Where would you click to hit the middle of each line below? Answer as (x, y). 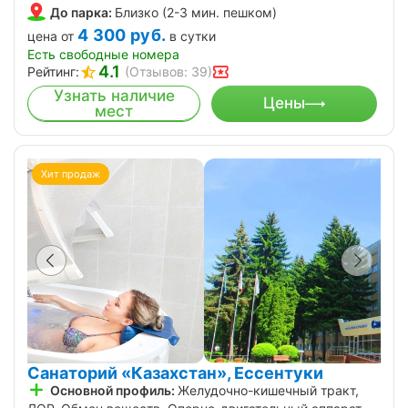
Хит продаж (71, 173)
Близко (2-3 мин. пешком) (196, 12)
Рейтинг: (53, 71)
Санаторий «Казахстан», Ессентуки (175, 372)
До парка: (81, 12)
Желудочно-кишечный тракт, (268, 390)
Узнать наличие (114, 95)
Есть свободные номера (103, 54)
